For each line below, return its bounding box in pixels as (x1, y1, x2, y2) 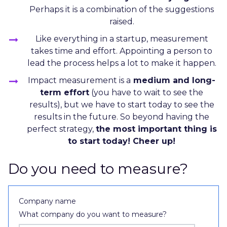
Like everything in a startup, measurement (35, 33, 208, 44)
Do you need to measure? (8, 160, 188, 177)
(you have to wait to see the (89, 87, 203, 97)
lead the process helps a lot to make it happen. (27, 58, 216, 68)
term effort (40, 87, 89, 97)
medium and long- (131, 75, 215, 85)
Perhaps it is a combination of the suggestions (29, 4, 214, 14)
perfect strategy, (26, 124, 96, 134)
